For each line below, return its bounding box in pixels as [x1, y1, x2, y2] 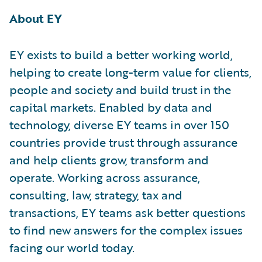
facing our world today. [9, 238, 135, 256]
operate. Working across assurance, [9, 168, 200, 186]
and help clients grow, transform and [9, 150, 209, 168]
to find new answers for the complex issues [9, 220, 243, 239]
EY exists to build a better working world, [9, 45, 233, 63]
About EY [9, 9, 62, 27]
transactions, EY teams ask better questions [9, 203, 246, 221]
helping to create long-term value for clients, [9, 63, 251, 81]
